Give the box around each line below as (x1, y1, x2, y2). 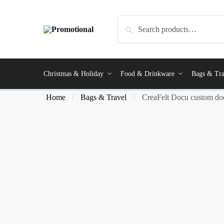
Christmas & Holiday (43, 70, 103, 77)
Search (120, 18, 142, 26)
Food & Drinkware (120, 70, 174, 77)
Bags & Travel (80, 93, 127, 101)
